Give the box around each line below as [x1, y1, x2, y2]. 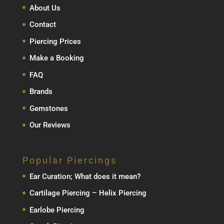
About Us [29, 3, 60, 12]
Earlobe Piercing [29, 205, 84, 214]
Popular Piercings [22, 154, 117, 165]
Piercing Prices [29, 36, 81, 46]
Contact [29, 20, 56, 29]
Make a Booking [29, 53, 84, 63]
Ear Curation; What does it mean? [29, 171, 140, 181]
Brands [29, 87, 52, 96]
